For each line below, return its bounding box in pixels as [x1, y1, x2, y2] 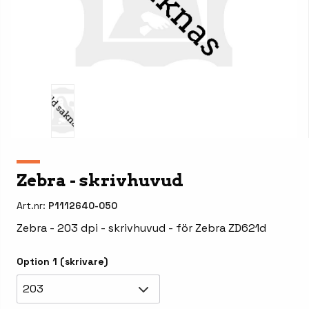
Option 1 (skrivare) [17, 255, 108, 268]
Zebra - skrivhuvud [17, 170, 183, 191]
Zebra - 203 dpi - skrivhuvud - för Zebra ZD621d [17, 221, 266, 236]
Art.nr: [17, 199, 48, 212]
